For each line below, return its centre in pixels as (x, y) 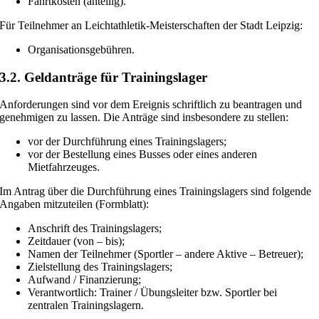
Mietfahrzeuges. (64, 167)
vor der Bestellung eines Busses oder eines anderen (143, 155)
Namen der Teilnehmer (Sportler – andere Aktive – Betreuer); (166, 254)
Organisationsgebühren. (82, 49)
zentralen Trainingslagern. (86, 305)
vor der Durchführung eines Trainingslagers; (127, 142)
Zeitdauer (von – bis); (77, 241)
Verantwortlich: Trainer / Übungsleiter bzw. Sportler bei (153, 293)
